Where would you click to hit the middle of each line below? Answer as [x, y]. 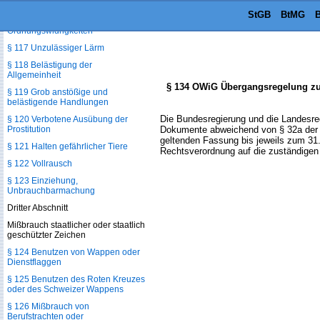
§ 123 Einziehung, [42, 181]
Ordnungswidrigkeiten [50, 31]
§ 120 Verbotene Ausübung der [67, 119]
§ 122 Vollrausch [40, 164]
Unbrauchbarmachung [51, 191]
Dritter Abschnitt [37, 208]
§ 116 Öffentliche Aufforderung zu [71, 21]
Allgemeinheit [34, 75]
